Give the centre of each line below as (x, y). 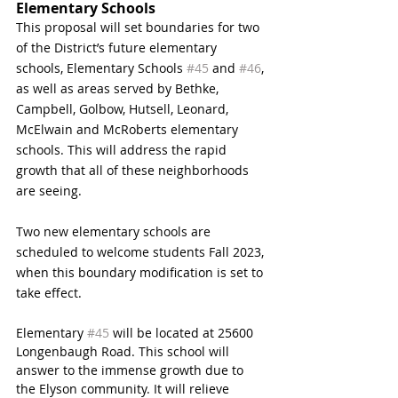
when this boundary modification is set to (141, 272)
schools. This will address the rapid (123, 149)
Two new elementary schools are (115, 231)
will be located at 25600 (183, 332)
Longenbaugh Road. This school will (124, 351)
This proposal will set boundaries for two (139, 27)
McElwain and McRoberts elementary (129, 129)
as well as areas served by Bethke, (119, 88)
